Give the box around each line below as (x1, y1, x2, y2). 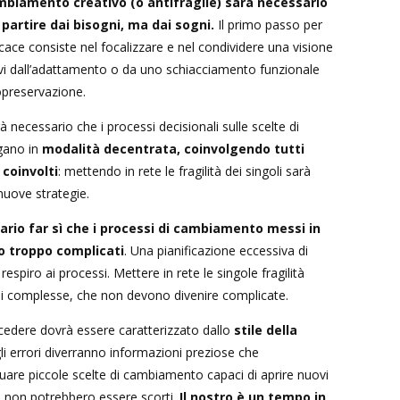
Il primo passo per (214, 15, 322, 33)
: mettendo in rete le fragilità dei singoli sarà (58, 162, 311, 179)
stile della (234, 321, 297, 338)
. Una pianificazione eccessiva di (124, 241, 308, 259)
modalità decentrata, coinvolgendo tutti (42, 139, 304, 157)
